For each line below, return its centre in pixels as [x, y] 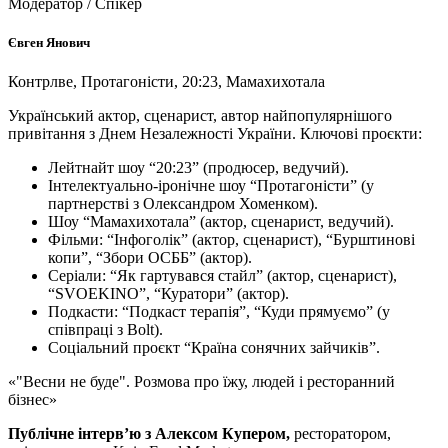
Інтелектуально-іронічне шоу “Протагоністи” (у [211, 186]
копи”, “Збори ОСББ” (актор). [150, 258]
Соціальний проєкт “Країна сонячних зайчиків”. [214, 348]
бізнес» [32, 400]
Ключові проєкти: [361, 134]
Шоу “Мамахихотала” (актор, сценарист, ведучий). [221, 222]
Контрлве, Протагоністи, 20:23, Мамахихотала [166, 82]
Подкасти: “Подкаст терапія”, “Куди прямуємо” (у [219, 312]
